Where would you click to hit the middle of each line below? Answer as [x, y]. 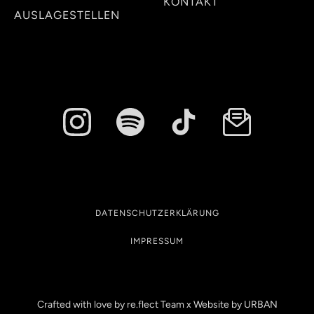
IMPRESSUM [157, 241]
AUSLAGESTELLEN [67, 15]
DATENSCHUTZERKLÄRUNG [157, 213]
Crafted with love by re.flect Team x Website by [140, 305]
